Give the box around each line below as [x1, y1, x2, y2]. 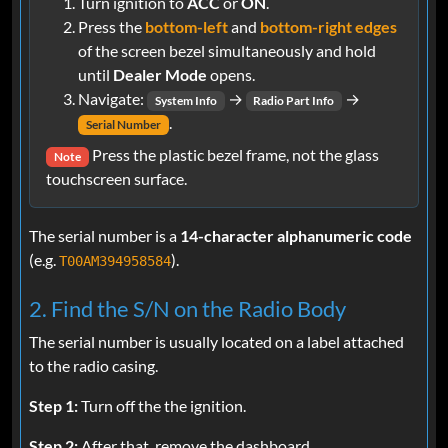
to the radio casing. [29, 356, 158, 376]
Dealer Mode [113, 64, 207, 84]
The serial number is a [29, 226, 180, 246]
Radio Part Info [253, 92, 335, 108]
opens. [207, 64, 255, 84]
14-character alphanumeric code [180, 226, 412, 246]
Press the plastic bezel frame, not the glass [88, 145, 379, 165]
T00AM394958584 [59, 253, 171, 270]
